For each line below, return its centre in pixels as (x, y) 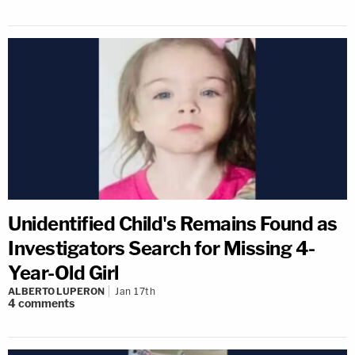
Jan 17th (135, 292)
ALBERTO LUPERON (56, 292)
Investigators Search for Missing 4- (162, 249)
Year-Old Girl (63, 273)
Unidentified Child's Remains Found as (173, 224)
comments (46, 303)
